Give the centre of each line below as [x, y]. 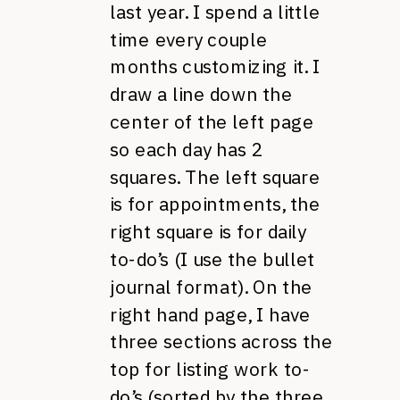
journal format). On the [211, 287]
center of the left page [212, 122]
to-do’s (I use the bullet [212, 259]
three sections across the [221, 342]
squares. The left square [215, 177]
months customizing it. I [215, 67]
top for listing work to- [210, 369]
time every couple [189, 39]
